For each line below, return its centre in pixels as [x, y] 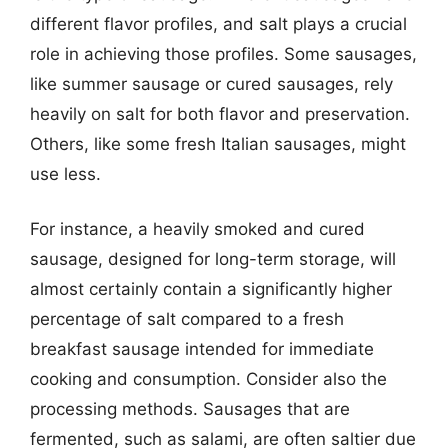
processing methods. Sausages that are [190, 409]
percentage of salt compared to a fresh [187, 319]
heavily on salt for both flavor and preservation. [220, 113]
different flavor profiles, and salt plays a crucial [218, 23]
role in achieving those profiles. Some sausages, [223, 53]
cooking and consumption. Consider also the [208, 379]
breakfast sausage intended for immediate [202, 349]
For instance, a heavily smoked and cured [197, 229]
